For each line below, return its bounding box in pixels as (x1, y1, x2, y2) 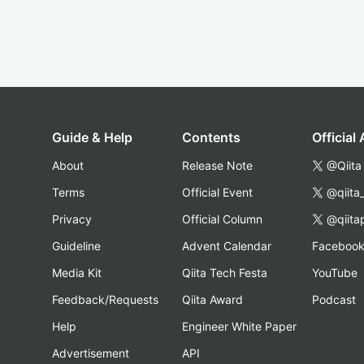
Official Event (182, 185, 253, 199)
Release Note (182, 158, 253, 172)
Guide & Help (52, 129, 132, 145)
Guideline (52, 239, 101, 253)
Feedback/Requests (52, 292, 158, 306)
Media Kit (52, 266, 102, 279)
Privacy (52, 212, 92, 226)
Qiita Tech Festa (182, 266, 267, 279)
